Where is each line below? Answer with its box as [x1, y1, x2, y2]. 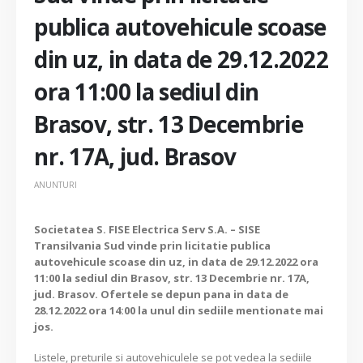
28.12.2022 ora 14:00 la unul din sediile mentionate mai [34, 302, 324, 318]
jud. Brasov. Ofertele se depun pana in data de [34, 286, 289, 301]
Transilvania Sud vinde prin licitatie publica [34, 237, 271, 253]
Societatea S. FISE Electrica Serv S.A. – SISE [34, 221, 261, 237]
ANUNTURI [34, 178, 78, 190]
